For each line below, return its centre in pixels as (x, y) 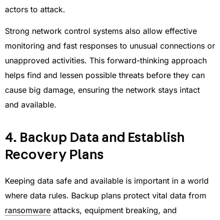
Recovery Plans (54, 155)
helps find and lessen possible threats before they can (105, 75)
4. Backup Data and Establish (95, 138)
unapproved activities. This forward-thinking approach (106, 61)
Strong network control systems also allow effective (101, 31)
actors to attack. (35, 10)
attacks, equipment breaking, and (114, 210)
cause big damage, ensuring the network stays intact (102, 90)
